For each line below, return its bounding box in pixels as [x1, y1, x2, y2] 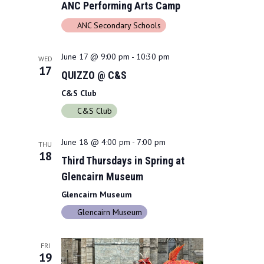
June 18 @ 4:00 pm [61, 136, 130, 147]
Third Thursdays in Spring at [61, 154, 184, 167]
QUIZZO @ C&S [61, 68, 127, 81]
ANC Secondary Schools [77, 19, 161, 31]
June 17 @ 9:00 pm [61, 51, 130, 62]
